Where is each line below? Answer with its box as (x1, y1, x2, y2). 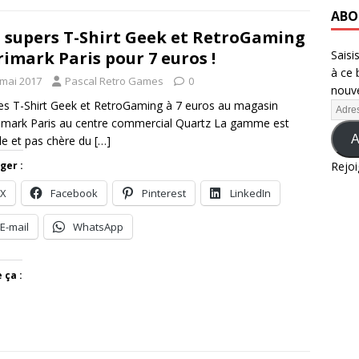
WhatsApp (73, 219, 123, 234)
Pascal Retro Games (65, 73, 163, 88)
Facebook (50, 185, 98, 200)
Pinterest (142, 185, 186, 200)
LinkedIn (230, 185, 271, 200)
